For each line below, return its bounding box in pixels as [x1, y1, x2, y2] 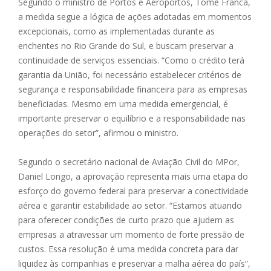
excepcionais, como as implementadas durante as [18, 25, 215, 38]
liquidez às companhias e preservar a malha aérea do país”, [18, 258, 250, 270]
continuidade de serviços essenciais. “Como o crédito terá [18, 54, 244, 67]
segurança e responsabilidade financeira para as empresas [18, 83, 247, 96]
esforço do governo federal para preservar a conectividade [18, 185, 249, 197]
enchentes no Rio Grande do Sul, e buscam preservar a [18, 40, 233, 52]
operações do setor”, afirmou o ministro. [18, 127, 178, 139]
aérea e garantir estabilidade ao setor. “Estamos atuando [18, 200, 242, 212]
